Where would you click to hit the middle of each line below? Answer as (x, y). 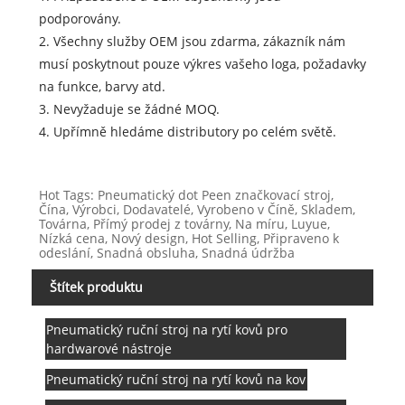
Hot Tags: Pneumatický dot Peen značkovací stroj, (186, 195)
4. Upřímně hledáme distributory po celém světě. (187, 132)
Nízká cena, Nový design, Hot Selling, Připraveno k (188, 239)
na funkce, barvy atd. (102, 87)
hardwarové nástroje (109, 348)
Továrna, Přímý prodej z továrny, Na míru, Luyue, (184, 224)
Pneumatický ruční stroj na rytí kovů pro (167, 329)
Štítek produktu (96, 287)
